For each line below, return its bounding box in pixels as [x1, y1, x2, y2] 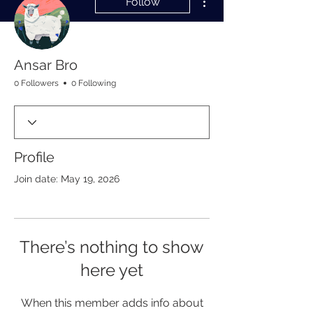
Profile [14, 149, 54, 166]
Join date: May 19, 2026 [14, 173, 119, 184]
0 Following [71, 78, 116, 88]
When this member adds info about [20, 296, 203, 310]
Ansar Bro [14, 57, 78, 73]
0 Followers [14, 78, 59, 88]
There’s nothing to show [20, 237, 204, 257]
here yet [80, 260, 143, 280]
